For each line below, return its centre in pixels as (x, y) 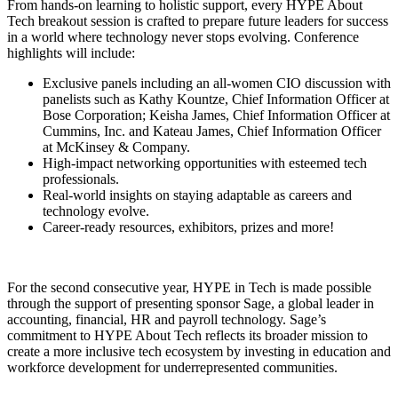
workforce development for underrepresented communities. (172, 367)
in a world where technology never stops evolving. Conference (183, 36)
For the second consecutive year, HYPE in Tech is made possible (189, 287)
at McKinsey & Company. (116, 147)
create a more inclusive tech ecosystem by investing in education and (199, 351)
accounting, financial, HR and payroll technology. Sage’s (167, 319)
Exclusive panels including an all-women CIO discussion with (217, 83)
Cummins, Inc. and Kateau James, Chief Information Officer (212, 131)
